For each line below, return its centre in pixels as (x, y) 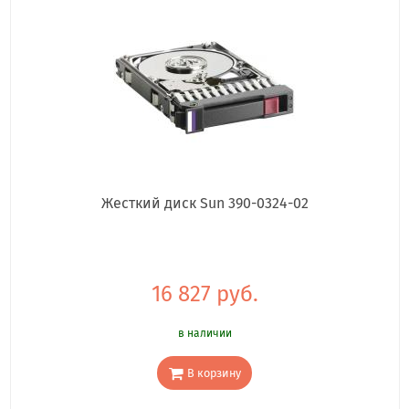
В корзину (214, 372)
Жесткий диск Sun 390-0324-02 (204, 204)
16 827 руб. (204, 294)
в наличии (204, 334)
